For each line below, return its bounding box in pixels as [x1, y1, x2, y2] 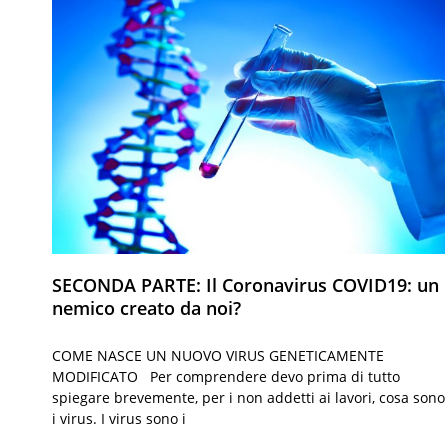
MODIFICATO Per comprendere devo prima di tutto [52, 367, 400, 387]
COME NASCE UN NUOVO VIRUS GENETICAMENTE [52, 346, 384, 366]
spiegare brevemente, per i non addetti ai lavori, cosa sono [52, 388, 445, 408]
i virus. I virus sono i [52, 409, 186, 429]
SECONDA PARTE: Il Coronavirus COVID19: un [52, 273, 439, 298]
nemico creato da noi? [52, 296, 241, 321]
